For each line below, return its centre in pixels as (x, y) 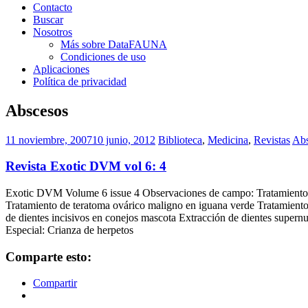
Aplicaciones (61, 69)
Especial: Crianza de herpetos (69, 230)
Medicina (228, 140)
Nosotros (53, 32)
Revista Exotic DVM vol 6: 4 (86, 166)
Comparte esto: (48, 256)
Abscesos (37, 110)
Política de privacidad (80, 81)
